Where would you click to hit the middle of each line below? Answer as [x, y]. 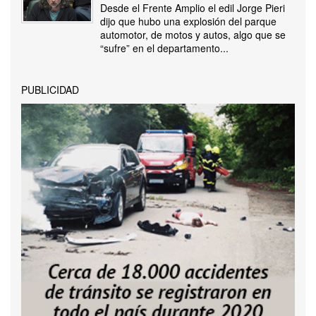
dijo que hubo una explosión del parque [188, 22]
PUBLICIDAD [50, 90]
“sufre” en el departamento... [164, 48]
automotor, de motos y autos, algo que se [193, 35]
